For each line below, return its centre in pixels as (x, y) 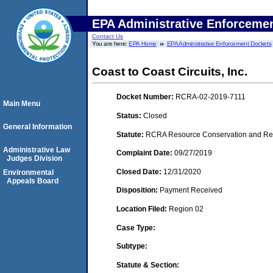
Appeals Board (33, 181)
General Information (37, 127)
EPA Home (143, 44)
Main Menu (22, 104)
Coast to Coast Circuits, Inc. (170, 72)
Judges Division (34, 158)
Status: (130, 115)
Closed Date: (140, 172)
